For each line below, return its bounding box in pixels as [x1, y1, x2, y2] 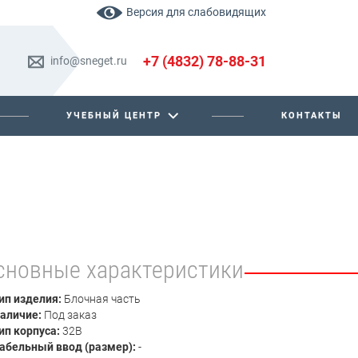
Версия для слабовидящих [126, 5, 266, 18]
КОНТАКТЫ [280, 110, 342, 121]
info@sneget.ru [50, 54, 127, 67]
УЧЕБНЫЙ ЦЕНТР [66, 110, 161, 121]
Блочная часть [61, 292, 141, 305]
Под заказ [41, 308, 97, 321]
